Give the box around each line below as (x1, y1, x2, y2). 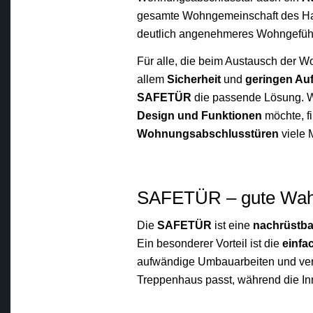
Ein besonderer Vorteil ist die (137, 238, 283, 250)
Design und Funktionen (137, 110, 263, 122)
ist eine (212, 219, 254, 232)
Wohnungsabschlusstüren (137, 128, 279, 140)
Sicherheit (167, 73, 221, 86)
